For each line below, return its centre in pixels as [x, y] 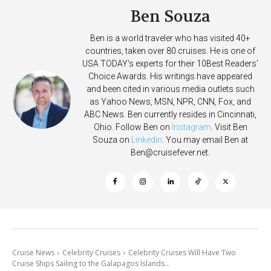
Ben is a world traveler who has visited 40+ [170, 38]
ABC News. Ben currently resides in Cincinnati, [170, 115]
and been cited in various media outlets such [170, 89]
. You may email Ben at [205, 140]
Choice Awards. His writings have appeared [170, 77]
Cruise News [33, 253]
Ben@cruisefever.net [169, 153]
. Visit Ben [229, 127]
